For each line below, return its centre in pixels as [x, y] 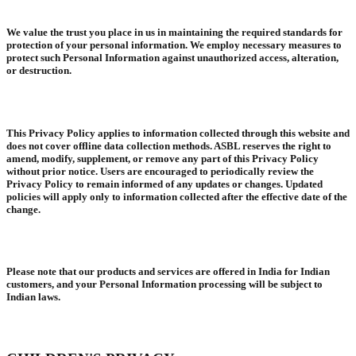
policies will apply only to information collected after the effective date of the [177, 196]
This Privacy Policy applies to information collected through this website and [178, 133]
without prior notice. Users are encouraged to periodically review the [160, 171]
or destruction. [39, 71]
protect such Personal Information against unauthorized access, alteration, [172, 58]
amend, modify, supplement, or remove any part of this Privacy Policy [163, 158]
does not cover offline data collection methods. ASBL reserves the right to [169, 145]
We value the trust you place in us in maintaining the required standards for [174, 33]
